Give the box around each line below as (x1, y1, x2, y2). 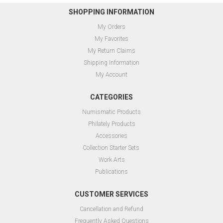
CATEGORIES (90, 93, 133, 102)
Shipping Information (84, 59, 139, 67)
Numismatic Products (82, 109, 141, 116)
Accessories (96, 132, 127, 140)
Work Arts (98, 156, 125, 164)
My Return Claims (88, 47, 135, 55)
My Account (96, 71, 127, 79)
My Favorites (95, 35, 128, 43)
